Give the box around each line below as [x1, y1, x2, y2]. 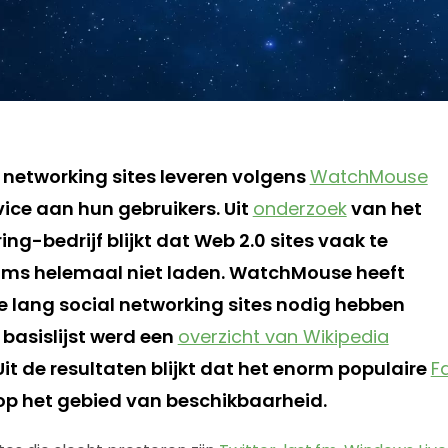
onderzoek [252, 195, 347, 221]
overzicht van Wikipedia [177, 323, 389, 349]
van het [346, 195, 422, 221]
